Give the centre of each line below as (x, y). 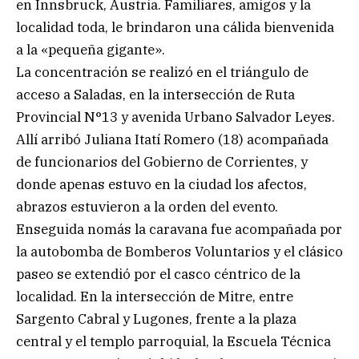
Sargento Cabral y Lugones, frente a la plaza (156, 319)
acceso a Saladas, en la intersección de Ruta (155, 94)
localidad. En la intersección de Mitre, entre (155, 296)
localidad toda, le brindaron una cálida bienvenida (175, 27)
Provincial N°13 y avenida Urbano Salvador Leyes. (175, 117)
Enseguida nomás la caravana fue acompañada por (179, 229)
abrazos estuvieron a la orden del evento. (147, 206)
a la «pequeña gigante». (91, 49)
